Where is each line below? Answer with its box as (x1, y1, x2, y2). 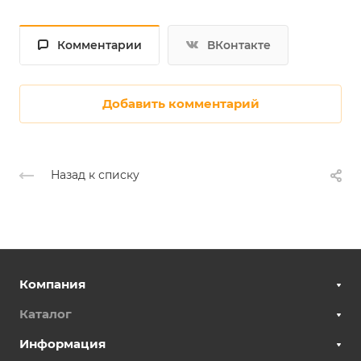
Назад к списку (51, 167, 139, 182)
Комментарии (57, 37, 142, 52)
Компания (19, 276, 85, 292)
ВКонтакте (207, 37, 271, 52)
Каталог (19, 306, 72, 322)
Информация (19, 336, 106, 351)
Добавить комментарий (102, 95, 259, 111)
